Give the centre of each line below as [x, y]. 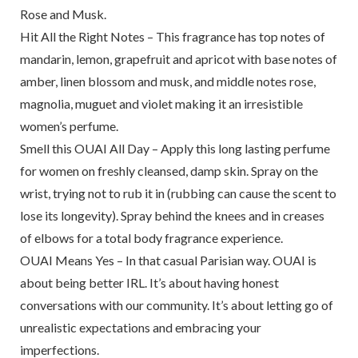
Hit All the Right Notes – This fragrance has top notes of [172, 37]
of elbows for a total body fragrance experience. [151, 238]
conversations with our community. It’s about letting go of [176, 305]
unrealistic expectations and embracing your [140, 328]
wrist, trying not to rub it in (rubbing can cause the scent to [178, 193]
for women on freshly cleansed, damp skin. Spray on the [169, 171]
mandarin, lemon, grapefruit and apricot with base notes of [178, 59]
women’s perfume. [69, 126]
